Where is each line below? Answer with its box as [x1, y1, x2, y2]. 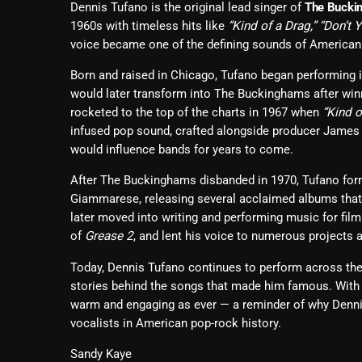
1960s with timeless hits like [70, 18, 228, 33]
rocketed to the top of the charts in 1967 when [70, 105, 322, 120]
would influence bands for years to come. [70, 142, 293, 158]
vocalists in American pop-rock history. [70, 315, 281, 330]
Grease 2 [85, 229, 133, 244]
